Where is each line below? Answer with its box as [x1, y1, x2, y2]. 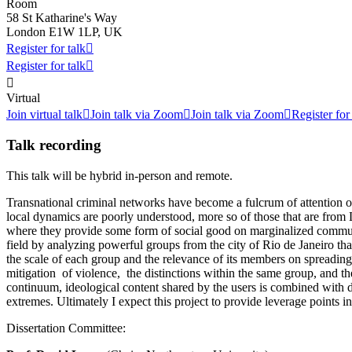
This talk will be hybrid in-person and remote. [6, 169, 233, 182]
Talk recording [6, 137, 101, 154]
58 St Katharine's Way [6, 10, 117, 24]
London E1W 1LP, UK [6, 24, 123, 38]
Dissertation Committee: [6, 321, 126, 335]
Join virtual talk [6, 107, 82, 121]
